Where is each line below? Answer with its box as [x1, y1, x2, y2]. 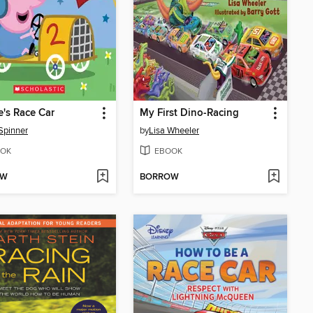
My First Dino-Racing [140, 107, 239, 120]
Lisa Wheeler [149, 125, 199, 137]
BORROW [140, 171, 179, 184]
